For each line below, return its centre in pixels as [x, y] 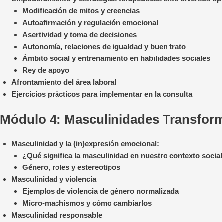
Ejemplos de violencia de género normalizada [101, 191]
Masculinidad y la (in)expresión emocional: [85, 143]
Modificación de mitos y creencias [81, 11]
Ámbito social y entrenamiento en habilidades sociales [116, 58]
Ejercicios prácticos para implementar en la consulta [102, 94]
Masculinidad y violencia [54, 179]
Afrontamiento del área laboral [64, 82]
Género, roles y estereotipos [71, 167]
